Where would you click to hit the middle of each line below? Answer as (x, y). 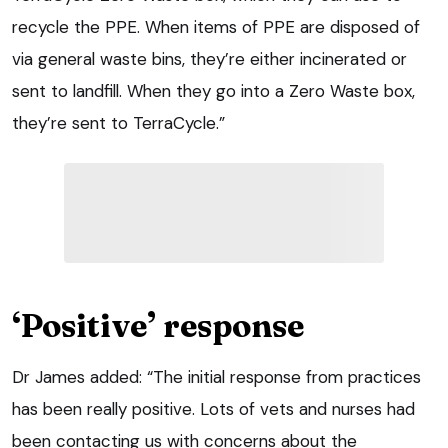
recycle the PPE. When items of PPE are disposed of (216, 26)
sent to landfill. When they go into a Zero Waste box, (213, 90)
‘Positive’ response (158, 325)
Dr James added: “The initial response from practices (216, 376)
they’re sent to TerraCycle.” (118, 122)
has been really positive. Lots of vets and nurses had (213, 408)
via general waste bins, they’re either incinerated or (209, 58)
